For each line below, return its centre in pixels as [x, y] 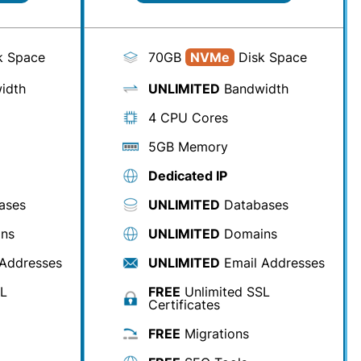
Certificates [184, 305]
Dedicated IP [188, 176]
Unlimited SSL [225, 292]
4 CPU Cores [188, 118]
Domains [249, 234]
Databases [254, 205]
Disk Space [271, 57]
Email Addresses [272, 263]
